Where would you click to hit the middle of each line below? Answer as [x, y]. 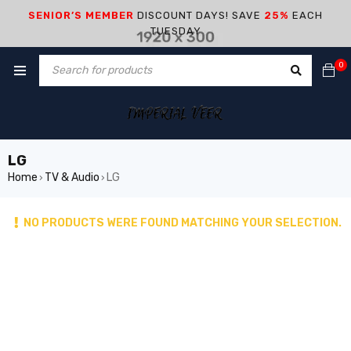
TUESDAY [175, 31]
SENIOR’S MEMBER [81, 15]
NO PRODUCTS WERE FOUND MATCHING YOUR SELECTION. [183, 223]
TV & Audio [72, 177]
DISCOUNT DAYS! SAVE [199, 15]
